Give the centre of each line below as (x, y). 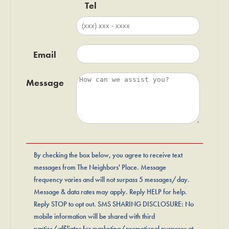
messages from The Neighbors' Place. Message (100, 167)
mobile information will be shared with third (94, 216)
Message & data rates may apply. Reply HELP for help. (110, 191)
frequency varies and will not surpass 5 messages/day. (112, 179)
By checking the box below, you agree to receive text (108, 155)
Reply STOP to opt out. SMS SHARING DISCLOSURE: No (114, 204)
